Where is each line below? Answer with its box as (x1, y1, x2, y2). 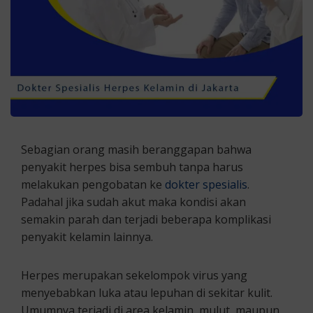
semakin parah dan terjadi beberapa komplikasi (21, 211, 271, 227)
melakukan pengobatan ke (21, 176, 162, 192)
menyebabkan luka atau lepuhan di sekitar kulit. (21, 284, 272, 300)
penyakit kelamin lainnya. (21, 228, 153, 245)
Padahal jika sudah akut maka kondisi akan (21, 194, 246, 210)
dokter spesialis (162, 176, 247, 192)
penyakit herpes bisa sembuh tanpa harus (21, 159, 243, 175)
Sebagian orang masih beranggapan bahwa (21, 141, 252, 157)
